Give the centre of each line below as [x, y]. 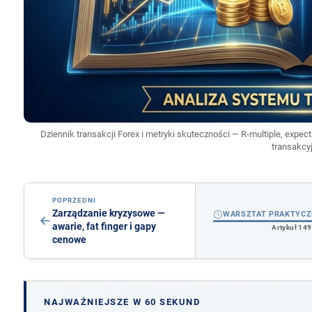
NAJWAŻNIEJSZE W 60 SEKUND [122, 302]
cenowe [69, 240]
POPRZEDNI [74, 201]
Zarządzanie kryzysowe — [108, 214]
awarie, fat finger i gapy [104, 227]
